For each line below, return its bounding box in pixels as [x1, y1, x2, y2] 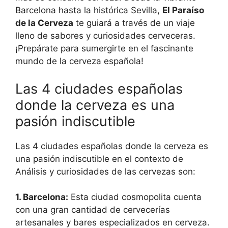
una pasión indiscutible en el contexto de [15, 153, 183, 164]
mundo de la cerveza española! [15, 56, 144, 66]
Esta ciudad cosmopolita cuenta [68, 192, 202, 202]
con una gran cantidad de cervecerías [15, 205, 170, 215]
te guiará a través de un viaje [73, 18, 195, 28]
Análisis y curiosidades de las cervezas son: [15, 166, 195, 177]
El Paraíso [162, 5, 204, 15]
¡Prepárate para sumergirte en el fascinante [15, 43, 193, 53]
